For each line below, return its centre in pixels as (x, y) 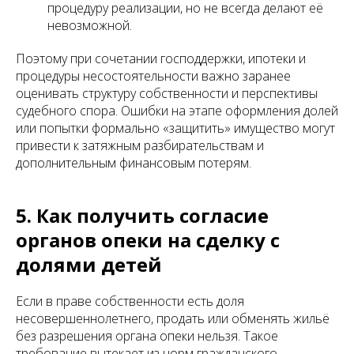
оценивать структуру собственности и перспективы (167, 93)
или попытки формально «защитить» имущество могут (175, 128)
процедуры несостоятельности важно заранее (153, 76)
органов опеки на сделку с (148, 240)
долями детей (89, 264)
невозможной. (90, 25)
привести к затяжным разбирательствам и (140, 145)
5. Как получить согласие (142, 215)
